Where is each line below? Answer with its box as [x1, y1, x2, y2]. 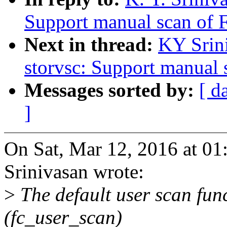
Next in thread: [24, 33, 158, 56]
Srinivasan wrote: [4, 161, 144, 183]
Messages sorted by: [24, 79, 199, 101]
